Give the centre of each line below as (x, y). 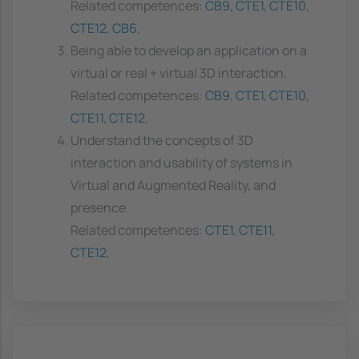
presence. (100, 208)
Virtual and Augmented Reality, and (173, 186)
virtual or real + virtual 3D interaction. (179, 73)
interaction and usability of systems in (182, 163)
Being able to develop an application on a (189, 51)
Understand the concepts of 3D (162, 141)
